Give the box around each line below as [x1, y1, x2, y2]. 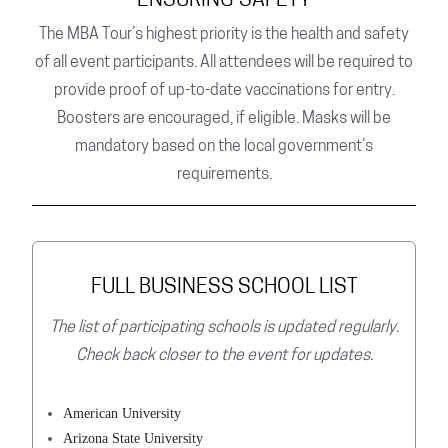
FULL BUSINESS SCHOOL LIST [90, 277, 358, 299]
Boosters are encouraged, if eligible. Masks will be [57, 111, 391, 128]
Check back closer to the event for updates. [75, 348, 373, 365]
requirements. [176, 167, 272, 184]
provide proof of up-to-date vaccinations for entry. [53, 83, 395, 100]
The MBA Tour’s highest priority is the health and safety [39, 27, 409, 44]
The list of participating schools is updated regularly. [49, 320, 399, 337]
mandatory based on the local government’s [75, 139, 373, 156]
